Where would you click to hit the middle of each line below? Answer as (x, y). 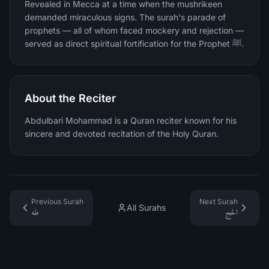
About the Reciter (70, 98)
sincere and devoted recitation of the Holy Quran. (122, 134)
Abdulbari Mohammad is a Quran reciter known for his (131, 120)
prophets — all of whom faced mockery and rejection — (134, 30)
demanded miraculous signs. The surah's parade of (125, 17)
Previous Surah (57, 201)
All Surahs (146, 207)
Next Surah (219, 201)
